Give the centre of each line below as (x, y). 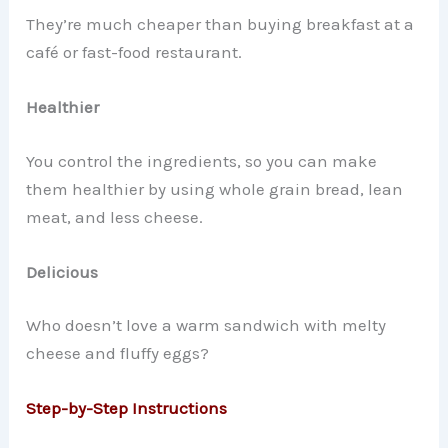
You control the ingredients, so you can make (202, 160)
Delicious (62, 271)
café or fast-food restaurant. (134, 51)
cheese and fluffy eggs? (118, 353)
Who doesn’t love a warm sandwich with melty (206, 325)
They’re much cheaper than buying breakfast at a (220, 23)
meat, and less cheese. (115, 216)
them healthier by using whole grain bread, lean (215, 188)
